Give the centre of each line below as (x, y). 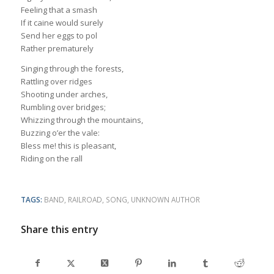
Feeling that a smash (59, 10)
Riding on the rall (51, 158)
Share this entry (59, 229)
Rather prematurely (57, 49)
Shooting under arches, (64, 94)
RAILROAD (85, 199)
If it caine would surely (62, 23)
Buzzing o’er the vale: (60, 132)
